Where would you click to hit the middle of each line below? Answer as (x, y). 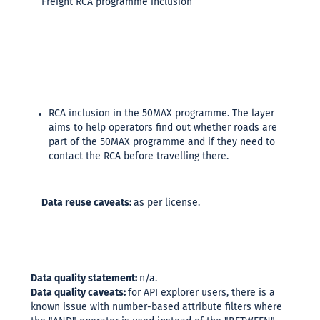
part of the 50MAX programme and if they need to (162, 142)
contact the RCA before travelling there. (139, 156)
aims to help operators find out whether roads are (163, 128)
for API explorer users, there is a (201, 293)
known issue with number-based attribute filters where (156, 307)
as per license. (167, 203)
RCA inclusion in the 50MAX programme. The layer (161, 114)
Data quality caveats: (79, 293)
